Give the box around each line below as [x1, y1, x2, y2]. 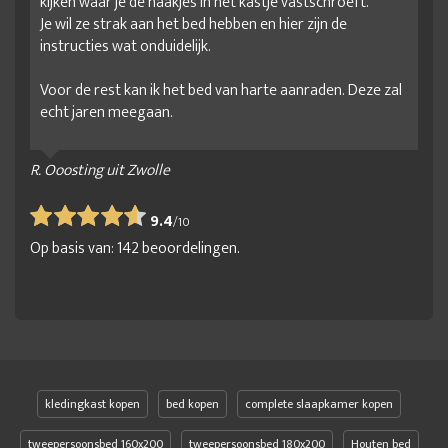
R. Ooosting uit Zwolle [30, 156, 170, 184]
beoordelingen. [139, 234, 240, 262]
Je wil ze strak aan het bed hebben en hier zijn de [40, 10, 347, 38]
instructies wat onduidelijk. [40, 32, 211, 60]
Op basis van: [30, 234, 117, 262]
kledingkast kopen [45, 393, 140, 414]
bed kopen [166, 393, 219, 414]
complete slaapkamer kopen [245, 393, 393, 414]
